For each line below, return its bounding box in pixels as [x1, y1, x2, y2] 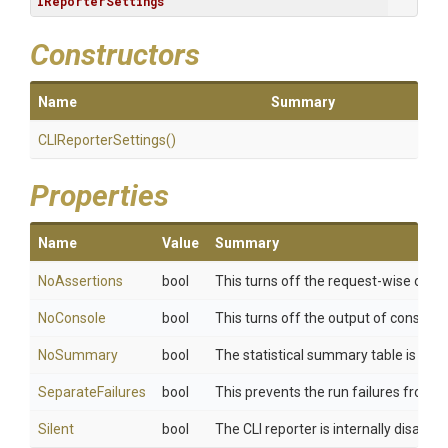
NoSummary [38, 347, 118, 363]
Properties [30, 178, 169, 213]
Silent [38, 421, 74, 437]
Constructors [30, 37, 200, 72]
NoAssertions [38, 273, 123, 289]
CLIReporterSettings [38, 132, 166, 148]
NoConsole [38, 310, 106, 326]
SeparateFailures [38, 384, 146, 400]
